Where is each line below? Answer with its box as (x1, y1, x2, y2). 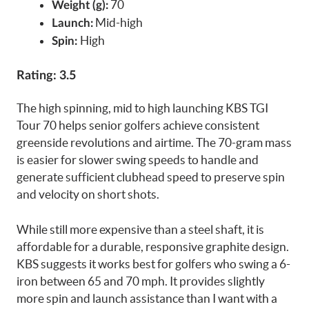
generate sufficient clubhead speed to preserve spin (17, 170, 285, 183)
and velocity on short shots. (17, 188, 159, 201)
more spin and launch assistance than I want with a (17, 291, 277, 305)
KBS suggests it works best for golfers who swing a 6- (17, 257, 290, 270)
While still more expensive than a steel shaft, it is (17, 222, 264, 236)
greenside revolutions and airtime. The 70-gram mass (17, 136, 292, 149)
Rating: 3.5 (17, 70, 76, 82)
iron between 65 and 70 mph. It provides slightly (17, 274, 265, 288)
